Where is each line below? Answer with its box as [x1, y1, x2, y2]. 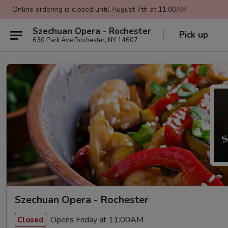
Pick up [179, 29, 208, 41]
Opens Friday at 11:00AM [48, 214, 144, 225]
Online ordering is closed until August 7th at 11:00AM [12, 5, 187, 14]
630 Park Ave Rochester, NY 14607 [33, 35, 138, 45]
